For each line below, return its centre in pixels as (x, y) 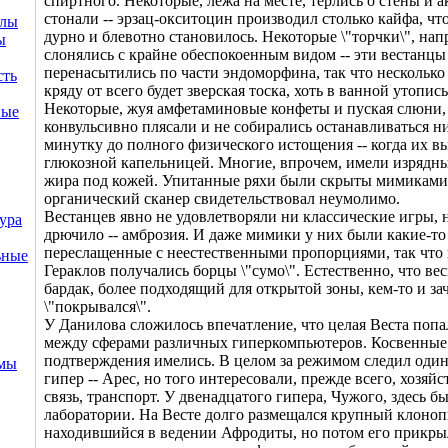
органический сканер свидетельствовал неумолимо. (222, 199)
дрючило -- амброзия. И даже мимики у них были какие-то (245, 235)
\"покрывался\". (97, 307)
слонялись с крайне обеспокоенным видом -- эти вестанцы (245, 55)
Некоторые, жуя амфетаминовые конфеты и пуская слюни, (245, 109)
